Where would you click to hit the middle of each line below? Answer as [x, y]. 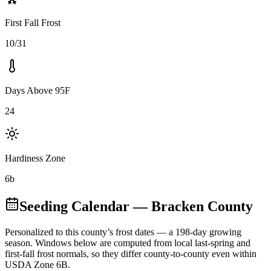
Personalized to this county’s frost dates [80, 232]
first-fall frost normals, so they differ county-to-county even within [131, 253]
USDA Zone [29, 264]
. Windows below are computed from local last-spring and [140, 243]
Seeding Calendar [74, 206]
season [18, 243]
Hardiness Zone [35, 158]
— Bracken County [191, 206]
